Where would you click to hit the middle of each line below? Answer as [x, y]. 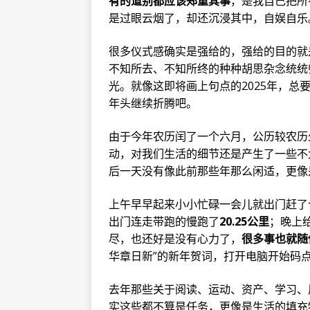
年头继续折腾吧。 [153, 103]
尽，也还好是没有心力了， [175, 238]
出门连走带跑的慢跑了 [164, 221]
